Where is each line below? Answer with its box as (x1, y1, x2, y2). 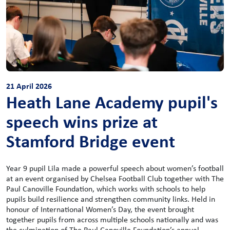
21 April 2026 (6, 80, 52, 91)
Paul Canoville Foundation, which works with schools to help (6, 183, 205, 194)
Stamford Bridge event (6, 128, 175, 153)
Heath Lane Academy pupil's (6, 89, 218, 114)
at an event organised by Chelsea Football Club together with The (6, 172, 224, 184)
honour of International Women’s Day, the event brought (6, 203, 194, 215)
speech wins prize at (6, 109, 158, 133)
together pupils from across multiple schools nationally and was (6, 214, 218, 225)
